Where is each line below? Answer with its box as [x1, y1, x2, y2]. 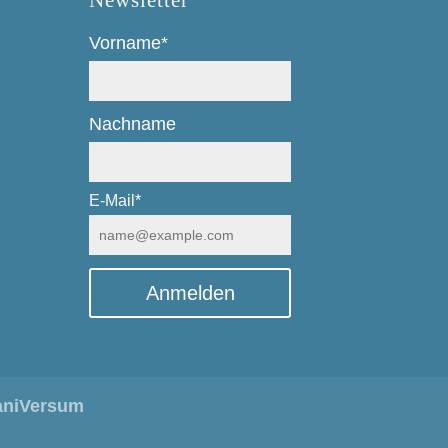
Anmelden [145, 282, 235, 304]
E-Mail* [89, 192, 142, 209]
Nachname [89, 114, 177, 134]
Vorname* [89, 33, 169, 53]
